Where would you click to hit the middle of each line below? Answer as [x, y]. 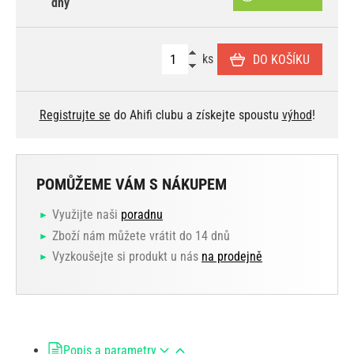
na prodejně [232, 257]
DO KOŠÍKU [281, 59]
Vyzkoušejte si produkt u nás [127, 257]
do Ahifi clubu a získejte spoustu [196, 115]
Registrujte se [75, 115]
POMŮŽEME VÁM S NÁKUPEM [132, 185]
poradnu [142, 215]
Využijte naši [87, 215]
